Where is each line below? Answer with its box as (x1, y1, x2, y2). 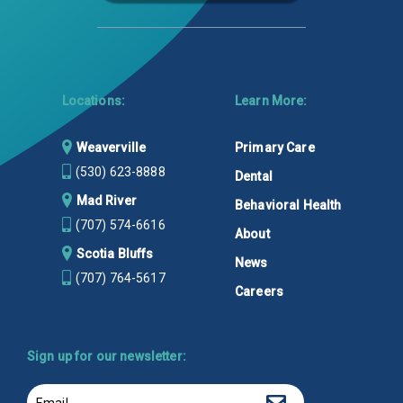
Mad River (76, 193, 137, 208)
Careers (234, 283, 283, 299)
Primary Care (234, 139, 315, 155)
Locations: (61, 93, 126, 108)
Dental (234, 168, 273, 184)
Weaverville (76, 139, 147, 155)
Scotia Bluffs (76, 246, 154, 261)
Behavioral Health (234, 197, 342, 212)
